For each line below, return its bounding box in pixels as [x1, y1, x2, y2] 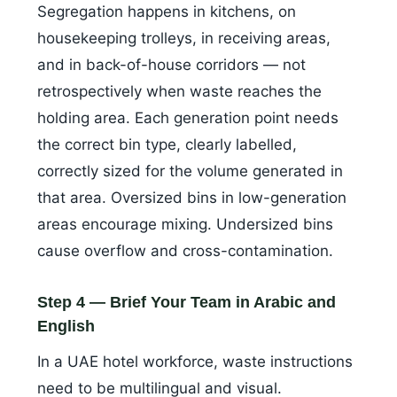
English [37, 317, 95, 336]
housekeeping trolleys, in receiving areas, [37, 29, 331, 48]
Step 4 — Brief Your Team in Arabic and [37, 293, 336, 312]
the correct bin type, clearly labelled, [37, 136, 297, 154]
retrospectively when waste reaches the [37, 82, 322, 101]
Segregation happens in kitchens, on [37, 3, 296, 21]
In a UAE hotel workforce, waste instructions [37, 353, 353, 371]
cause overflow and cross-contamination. [37, 242, 333, 261]
